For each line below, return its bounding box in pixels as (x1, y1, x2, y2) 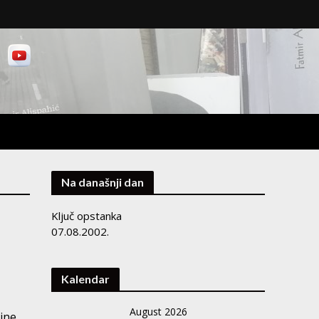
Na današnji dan (61, 175, 145, 189)
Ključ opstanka (51, 209, 122, 223)
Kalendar (61, 272, 110, 286)
